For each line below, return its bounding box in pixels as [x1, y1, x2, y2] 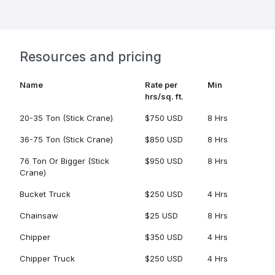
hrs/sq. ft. [145, 91, 184, 101]
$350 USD [145, 232, 183, 242]
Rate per [145, 80, 177, 90]
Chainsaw [20, 211, 58, 220]
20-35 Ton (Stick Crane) [20, 113, 113, 123]
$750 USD [145, 113, 183, 123]
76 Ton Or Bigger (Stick [20, 156, 109, 166]
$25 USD [145, 211, 178, 220]
